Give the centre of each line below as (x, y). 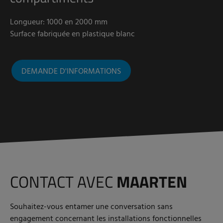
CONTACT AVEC (63, 182)
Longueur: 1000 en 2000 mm (59, 23)
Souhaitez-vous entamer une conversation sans (91, 207)
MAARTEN (152, 182)
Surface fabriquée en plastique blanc (72, 35)
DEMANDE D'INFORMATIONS (71, 72)
